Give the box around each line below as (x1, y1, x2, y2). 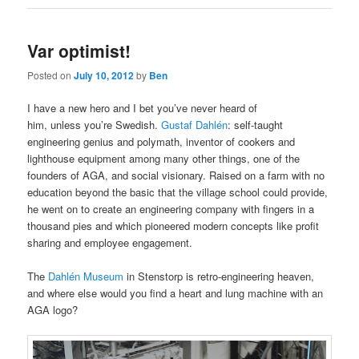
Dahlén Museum (48, 268, 124, 284)
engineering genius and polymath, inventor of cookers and (27, 133, 296, 149)
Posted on (27, 67, 75, 82)
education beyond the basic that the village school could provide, (27, 184, 329, 200)
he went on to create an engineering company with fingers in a (27, 200, 315, 216)
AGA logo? (27, 302, 79, 318)
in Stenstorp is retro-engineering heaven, (123, 268, 315, 284)
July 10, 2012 (74, 67, 135, 83)
